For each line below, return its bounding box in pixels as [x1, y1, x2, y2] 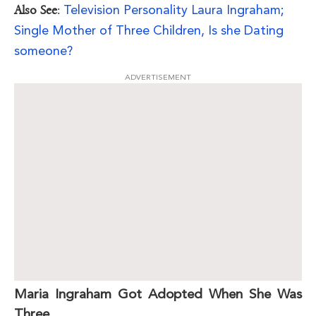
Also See [14, 3, 57, 18]
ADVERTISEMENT [125, 73, 191, 83]
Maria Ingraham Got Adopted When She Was [14, 286, 302, 303]
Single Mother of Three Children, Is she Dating [14, 23, 284, 38]
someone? [14, 43, 73, 59]
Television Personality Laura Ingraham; [63, 2, 284, 18]
